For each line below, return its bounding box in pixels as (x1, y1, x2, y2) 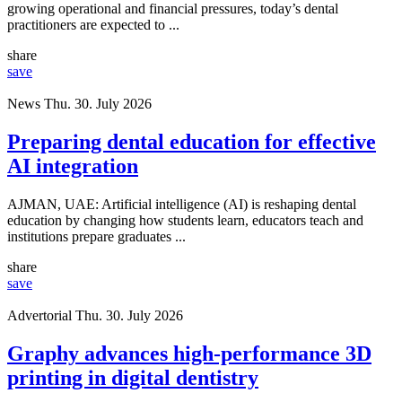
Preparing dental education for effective (7, 129, 376, 153)
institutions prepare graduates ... (7, 228, 186, 244)
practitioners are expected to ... (7, 16, 179, 32)
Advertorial (7, 307, 72, 323)
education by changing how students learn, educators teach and (7, 212, 363, 228)
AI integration (7, 153, 138, 178)
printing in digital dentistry (7, 365, 258, 389)
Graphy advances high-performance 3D (7, 341, 371, 365)
